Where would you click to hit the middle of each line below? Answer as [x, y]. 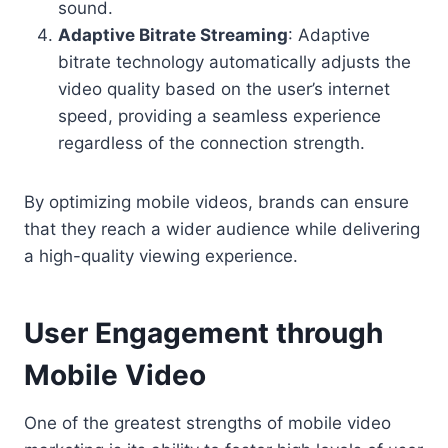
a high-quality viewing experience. [161, 255]
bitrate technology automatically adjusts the [234, 61]
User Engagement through [203, 332]
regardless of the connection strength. [211, 142]
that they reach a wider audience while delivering [222, 228]
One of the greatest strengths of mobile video [207, 422]
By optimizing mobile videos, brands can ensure [216, 201]
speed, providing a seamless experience [219, 115]
